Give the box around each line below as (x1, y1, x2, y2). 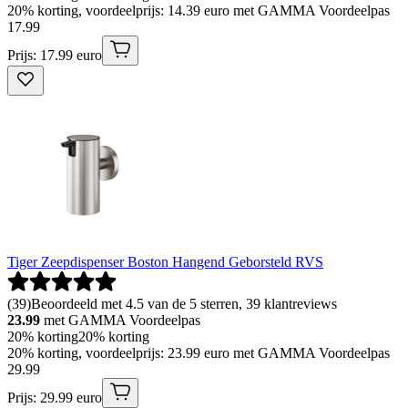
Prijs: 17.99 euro (7, 46, 102, 63)
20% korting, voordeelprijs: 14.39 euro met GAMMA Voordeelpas (7, 2, 390, 18)
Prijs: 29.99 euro (7, 389, 102, 405)
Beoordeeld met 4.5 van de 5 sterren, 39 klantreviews (31, 295, 337, 311)
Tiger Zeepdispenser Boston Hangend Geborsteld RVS (7, 253, 323, 270)
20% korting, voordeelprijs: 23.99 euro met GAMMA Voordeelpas (7, 344, 390, 361)
